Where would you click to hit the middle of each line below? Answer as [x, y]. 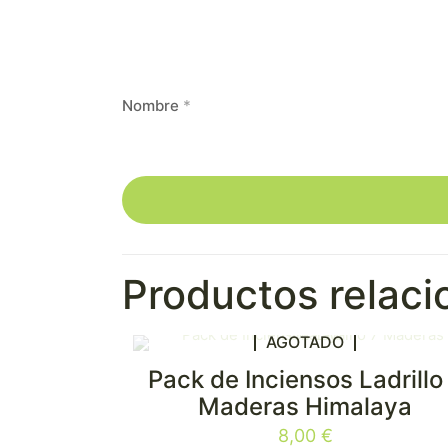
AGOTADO [305, 341]
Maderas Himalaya [305, 406]
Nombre [152, 105]
